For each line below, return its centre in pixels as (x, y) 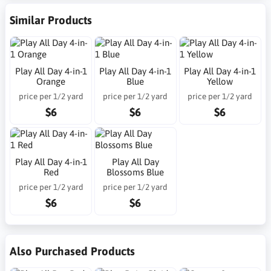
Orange (51, 82)
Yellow (220, 82)
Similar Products (51, 20)
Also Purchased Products (72, 251)
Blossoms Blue (135, 172)
